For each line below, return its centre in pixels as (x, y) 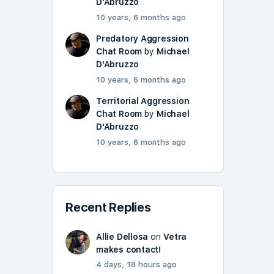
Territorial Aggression (143, 101)
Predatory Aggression (143, 39)
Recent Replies (108, 208)
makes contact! (129, 250)
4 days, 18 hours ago (136, 265)
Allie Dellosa (122, 237)
